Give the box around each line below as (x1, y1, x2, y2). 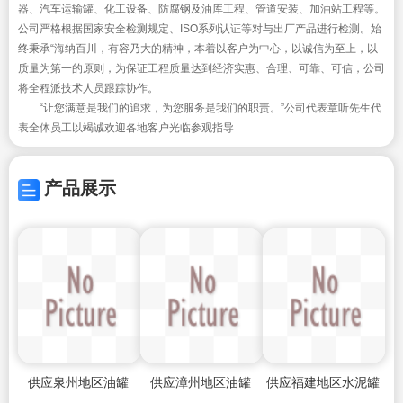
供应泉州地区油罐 (27, 372, 129, 390)
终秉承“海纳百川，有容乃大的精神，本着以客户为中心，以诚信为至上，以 (18, 42, 378, 56)
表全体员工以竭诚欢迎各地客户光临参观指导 (18, 121, 234, 135)
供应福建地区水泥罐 (265, 372, 380, 390)
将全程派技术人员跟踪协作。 (18, 82, 164, 95)
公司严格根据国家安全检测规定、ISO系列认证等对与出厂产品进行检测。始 (18, 22, 381, 36)
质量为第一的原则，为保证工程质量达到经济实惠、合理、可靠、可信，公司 (18, 62, 385, 76)
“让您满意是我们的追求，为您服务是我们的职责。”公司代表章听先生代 (18, 102, 381, 115)
